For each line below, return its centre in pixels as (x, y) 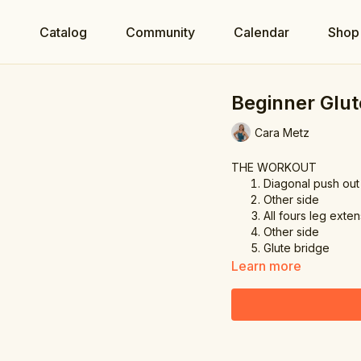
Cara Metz (282, 132)
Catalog (63, 32)
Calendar (261, 32)
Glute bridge (297, 248)
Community (160, 32)
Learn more (267, 266)
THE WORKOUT (274, 167)
